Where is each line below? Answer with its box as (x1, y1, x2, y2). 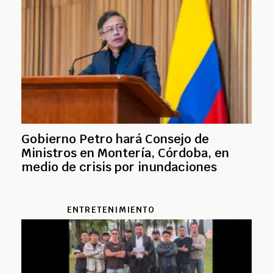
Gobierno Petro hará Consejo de (21, 130, 209, 147)
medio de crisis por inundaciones (21, 158, 217, 175)
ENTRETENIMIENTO (66, 204, 155, 215)
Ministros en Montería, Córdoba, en (21, 144, 229, 161)
